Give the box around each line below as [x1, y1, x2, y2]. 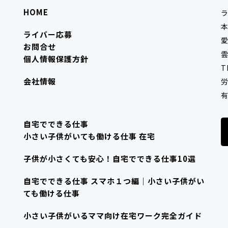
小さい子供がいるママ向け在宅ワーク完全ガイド [23, 210, 202, 221]
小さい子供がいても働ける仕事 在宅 [23, 130, 155, 141]
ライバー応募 [23, 28, 72, 40]
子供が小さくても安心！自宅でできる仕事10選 [23, 153, 196, 164]
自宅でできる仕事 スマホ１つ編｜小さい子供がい [23, 175, 205, 186]
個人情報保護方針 [23, 53, 89, 64]
